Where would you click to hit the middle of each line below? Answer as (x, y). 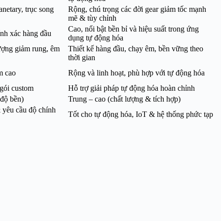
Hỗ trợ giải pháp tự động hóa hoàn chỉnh (131, 88)
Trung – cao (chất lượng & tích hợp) (124, 99)
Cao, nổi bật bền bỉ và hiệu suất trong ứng (133, 29)
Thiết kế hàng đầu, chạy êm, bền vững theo (136, 49)
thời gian (82, 58)
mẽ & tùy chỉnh (92, 18)
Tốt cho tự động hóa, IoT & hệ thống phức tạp (141, 114)
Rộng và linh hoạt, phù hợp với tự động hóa (136, 73)
